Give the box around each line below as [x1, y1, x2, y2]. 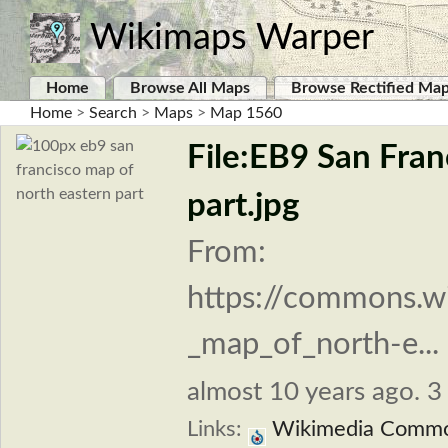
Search [89, 105, 137, 121]
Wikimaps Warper [90, 20, 374, 56]
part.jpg [187, 190, 299, 222]
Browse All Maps [130, 80, 250, 96]
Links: [187, 419, 248, 440]
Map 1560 [210, 105, 282, 121]
